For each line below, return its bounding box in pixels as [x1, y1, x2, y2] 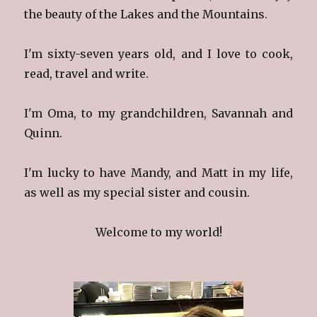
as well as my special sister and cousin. [24, 185, 250, 200]
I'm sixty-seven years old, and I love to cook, [24, 46, 293, 61]
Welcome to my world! [95, 224, 222, 239]
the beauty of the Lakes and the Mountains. [24, 6, 268, 21]
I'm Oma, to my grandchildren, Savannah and [24, 105, 293, 120]
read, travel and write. [24, 66, 149, 81]
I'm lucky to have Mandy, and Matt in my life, [24, 165, 293, 180]
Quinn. [24, 125, 63, 140]
